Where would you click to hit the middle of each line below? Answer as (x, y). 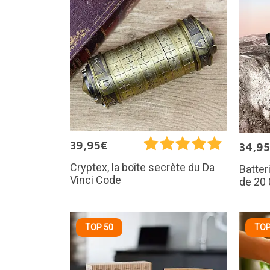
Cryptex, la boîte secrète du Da (142, 168)
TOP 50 (99, 227)
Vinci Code (95, 180)
